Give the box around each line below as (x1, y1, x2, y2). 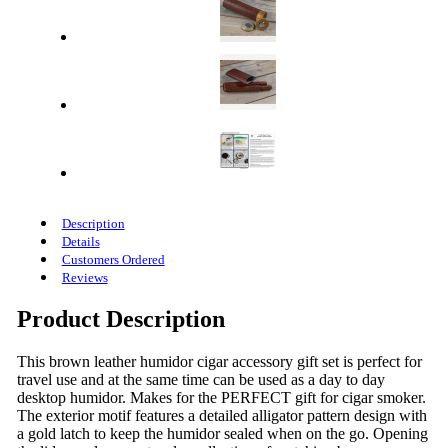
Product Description (16, 305, 225, 332)
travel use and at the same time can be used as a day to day (16, 370, 385, 388)
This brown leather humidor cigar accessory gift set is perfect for (16, 352, 422, 370)
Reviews (61, 269, 108, 285)
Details (61, 233, 100, 249)
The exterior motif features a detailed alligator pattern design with (16, 406, 427, 424)
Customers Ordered (61, 251, 165, 267)
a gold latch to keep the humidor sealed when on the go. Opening (16, 424, 428, 442)
